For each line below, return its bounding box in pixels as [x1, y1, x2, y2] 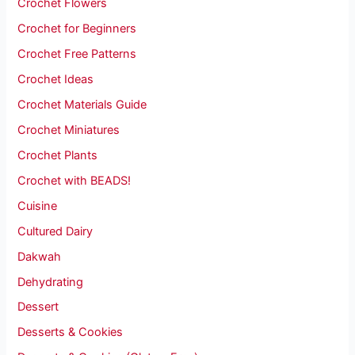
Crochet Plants [17, 147, 98, 162]
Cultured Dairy [17, 223, 94, 239]
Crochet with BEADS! [17, 173, 132, 188]
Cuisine [17, 198, 58, 213]
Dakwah [17, 249, 62, 264]
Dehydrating [17, 274, 84, 289]
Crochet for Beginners [17, 21, 137, 36]
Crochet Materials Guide [17, 97, 147, 112]
